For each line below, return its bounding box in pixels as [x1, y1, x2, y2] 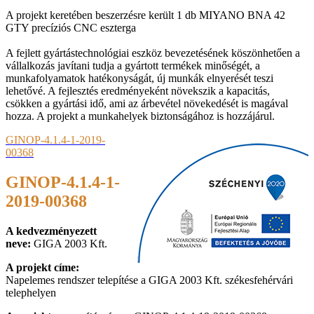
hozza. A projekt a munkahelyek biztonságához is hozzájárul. [6, 109, 275, 122]
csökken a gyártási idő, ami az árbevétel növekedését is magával [6, 97, 288, 109]
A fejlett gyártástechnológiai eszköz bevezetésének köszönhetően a [6, 46, 300, 59]
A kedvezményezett [6, 224, 97, 237]
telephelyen [6, 286, 56, 299]
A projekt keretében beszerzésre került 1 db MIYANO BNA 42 [6, 8, 285, 21]
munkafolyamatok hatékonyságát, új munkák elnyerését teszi [6, 71, 273, 84]
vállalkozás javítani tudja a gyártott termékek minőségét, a [6, 59, 260, 71]
